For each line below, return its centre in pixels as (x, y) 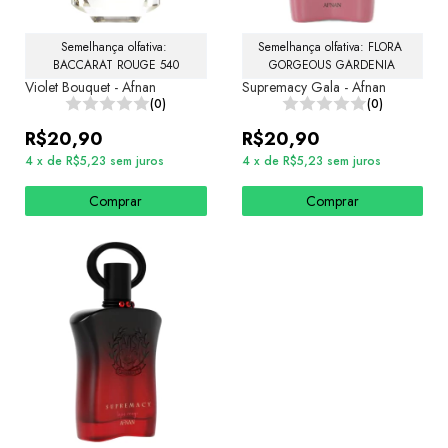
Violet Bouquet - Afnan (90, 86)
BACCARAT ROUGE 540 (115, 64)
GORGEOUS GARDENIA (332, 64)
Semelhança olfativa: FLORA (332, 46)
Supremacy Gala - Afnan (313, 86)
